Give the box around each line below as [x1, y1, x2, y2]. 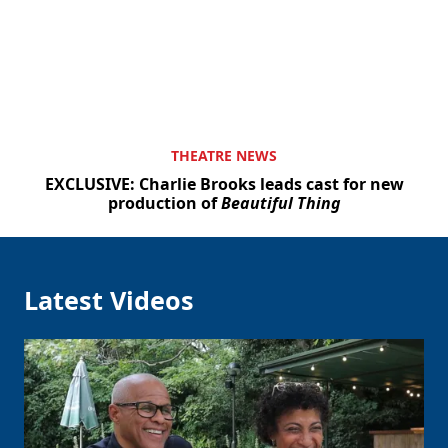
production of [107, 192, 221, 215]
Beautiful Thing [220, 192, 341, 215]
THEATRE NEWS [171, 146, 277, 166]
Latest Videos [24, 283, 194, 318]
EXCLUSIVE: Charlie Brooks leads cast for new [44, 173, 404, 196]
